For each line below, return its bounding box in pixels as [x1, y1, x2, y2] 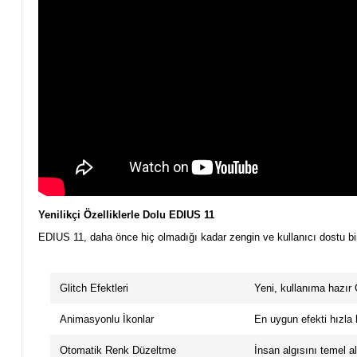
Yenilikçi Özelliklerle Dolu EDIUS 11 [37, 209, 214, 222]
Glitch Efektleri [59, 282, 128, 295]
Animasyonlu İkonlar [59, 313, 154, 326]
